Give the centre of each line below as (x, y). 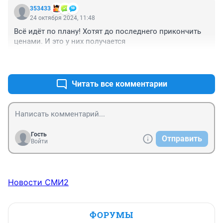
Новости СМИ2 (38, 182)
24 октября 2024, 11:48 (62, 18)
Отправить (182, 139)
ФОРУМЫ (111, 215)
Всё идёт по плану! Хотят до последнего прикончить (108, 32)
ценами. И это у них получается (70, 42)
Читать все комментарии (119, 84)
